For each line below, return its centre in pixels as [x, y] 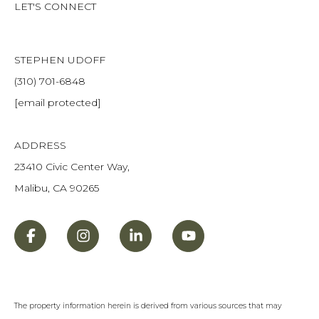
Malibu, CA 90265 [57, 188]
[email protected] [58, 102]
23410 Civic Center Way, [72, 166]
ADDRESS [40, 145]
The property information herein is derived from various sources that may [148, 306]
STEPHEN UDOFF [60, 59]
